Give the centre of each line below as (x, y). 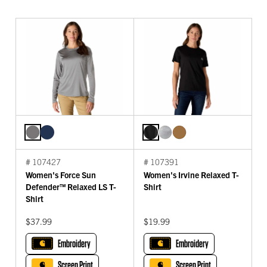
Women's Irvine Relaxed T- (191, 175)
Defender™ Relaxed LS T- (71, 187)
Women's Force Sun (61, 175)
